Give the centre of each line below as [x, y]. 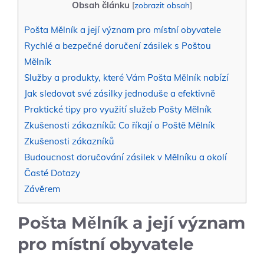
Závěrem [42, 189]
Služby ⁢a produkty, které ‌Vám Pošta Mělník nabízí [126, 78]
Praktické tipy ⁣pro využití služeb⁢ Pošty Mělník [118, 110]
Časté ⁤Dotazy [52, 173]
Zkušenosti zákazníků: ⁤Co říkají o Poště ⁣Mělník [120, 126]
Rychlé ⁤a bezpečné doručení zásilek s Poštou [118, 46]
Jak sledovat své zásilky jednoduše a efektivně [120, 94]
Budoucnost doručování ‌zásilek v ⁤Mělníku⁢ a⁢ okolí [126, 157]
